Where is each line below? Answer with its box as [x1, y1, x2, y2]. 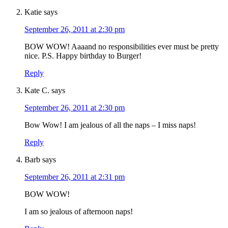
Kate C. [24, 86, 49, 95]
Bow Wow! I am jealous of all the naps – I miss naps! [24, 121, 196, 130]
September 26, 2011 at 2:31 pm [24, 173, 125, 182]
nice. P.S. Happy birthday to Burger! [24, 51, 141, 61]
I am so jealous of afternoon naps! [24, 207, 133, 216]
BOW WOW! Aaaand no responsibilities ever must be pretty [24, 42, 219, 51]
